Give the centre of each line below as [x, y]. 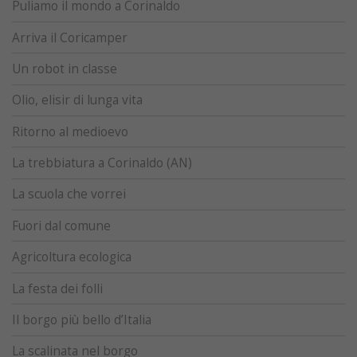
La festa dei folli [57, 288]
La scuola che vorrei [69, 194]
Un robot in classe [65, 69]
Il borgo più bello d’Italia [82, 320]
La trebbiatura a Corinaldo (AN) [102, 163]
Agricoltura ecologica [72, 257]
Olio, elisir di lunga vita [77, 100]
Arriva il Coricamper [70, 37]
